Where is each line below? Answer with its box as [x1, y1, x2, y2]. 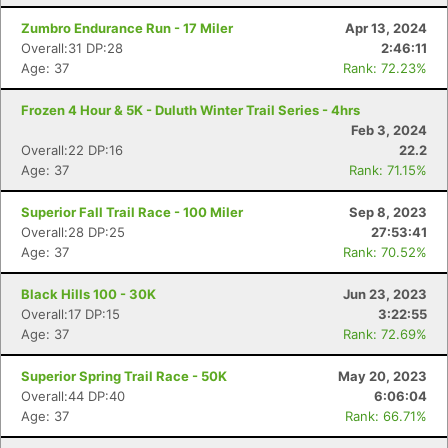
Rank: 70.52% [343, 244, 427, 260]
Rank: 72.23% [343, 60, 427, 76]
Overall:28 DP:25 [21, 224, 125, 240]
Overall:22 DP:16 [21, 142, 123, 158]
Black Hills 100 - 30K [21, 286, 156, 302]
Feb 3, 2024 [351, 122, 427, 138]
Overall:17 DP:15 [21, 306, 120, 322]
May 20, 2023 [338, 368, 427, 384]
